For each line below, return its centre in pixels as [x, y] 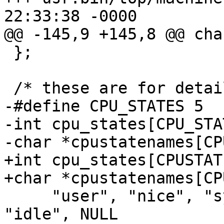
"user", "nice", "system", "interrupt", [28, 196]
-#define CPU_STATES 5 [104, 106]
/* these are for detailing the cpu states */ [9, 88]
